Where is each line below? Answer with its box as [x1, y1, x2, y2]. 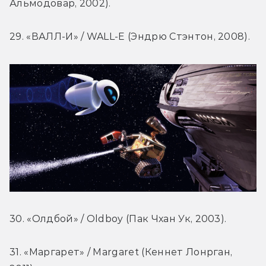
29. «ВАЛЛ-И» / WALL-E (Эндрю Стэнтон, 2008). [9, 31, 251, 43]
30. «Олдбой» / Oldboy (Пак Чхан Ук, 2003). [9, 213, 227, 224]
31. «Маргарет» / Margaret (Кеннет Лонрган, [9, 246, 233, 258]
